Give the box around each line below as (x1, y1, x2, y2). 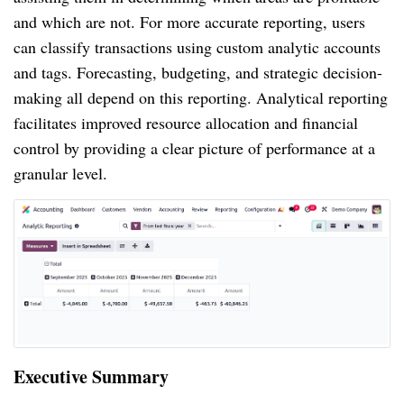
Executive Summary (14, 363, 169, 390)
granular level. (14, 161, 107, 184)
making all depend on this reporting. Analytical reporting (14, 86, 388, 108)
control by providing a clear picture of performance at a (14, 136, 375, 159)
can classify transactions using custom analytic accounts (14, 35, 381, 58)
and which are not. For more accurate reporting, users (14, 10, 365, 32)
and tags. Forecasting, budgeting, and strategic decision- (14, 60, 382, 83)
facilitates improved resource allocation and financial (14, 111, 358, 133)
